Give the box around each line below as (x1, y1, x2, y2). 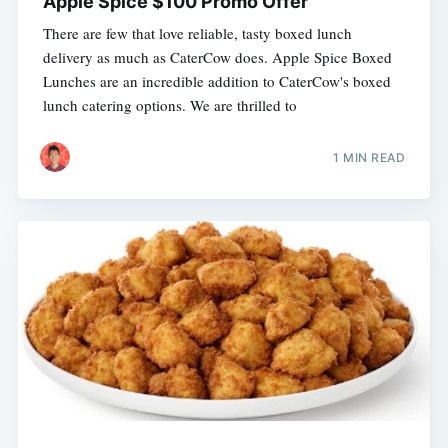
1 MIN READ (333, 149, 406, 165)
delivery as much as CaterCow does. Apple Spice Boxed (42, 47, 392, 68)
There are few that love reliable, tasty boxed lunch (42, 23, 352, 44)
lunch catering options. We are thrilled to (42, 95, 297, 116)
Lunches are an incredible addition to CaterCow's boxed (42, 71, 391, 92)
